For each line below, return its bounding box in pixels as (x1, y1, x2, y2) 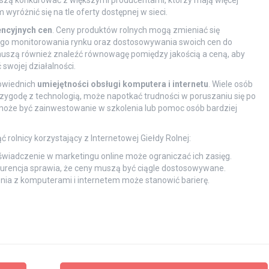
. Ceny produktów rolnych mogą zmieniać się (52, 25, 220, 35)
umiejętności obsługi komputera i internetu (37, 79, 208, 89)
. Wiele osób (208, 79, 253, 89)
